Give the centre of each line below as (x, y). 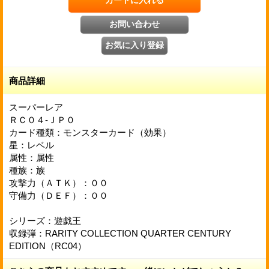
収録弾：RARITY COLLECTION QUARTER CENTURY (120, 233)
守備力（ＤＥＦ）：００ (59, 195)
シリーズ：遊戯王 (45, 220)
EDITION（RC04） (48, 246)
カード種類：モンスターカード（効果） (90, 132)
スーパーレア (36, 107)
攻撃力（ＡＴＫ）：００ (59, 183)
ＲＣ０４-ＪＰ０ (42, 119)
